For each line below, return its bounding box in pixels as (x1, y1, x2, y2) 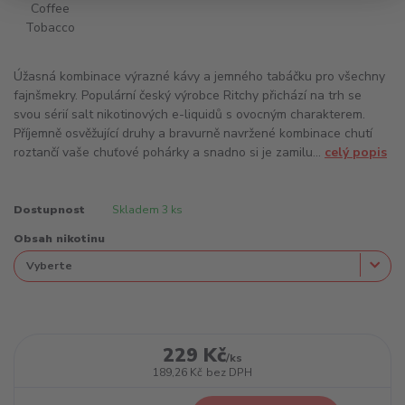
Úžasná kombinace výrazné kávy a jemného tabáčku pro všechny (14, 68, 385, 86)
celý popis (325, 144, 387, 162)
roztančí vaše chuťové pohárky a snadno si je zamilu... (14, 144, 325, 162)
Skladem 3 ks (111, 202, 183, 217)
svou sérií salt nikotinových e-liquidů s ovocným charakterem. (14, 106, 365, 124)
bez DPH (205, 364, 252, 380)
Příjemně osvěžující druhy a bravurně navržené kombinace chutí (14, 125, 372, 143)
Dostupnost (14, 202, 85, 217)
